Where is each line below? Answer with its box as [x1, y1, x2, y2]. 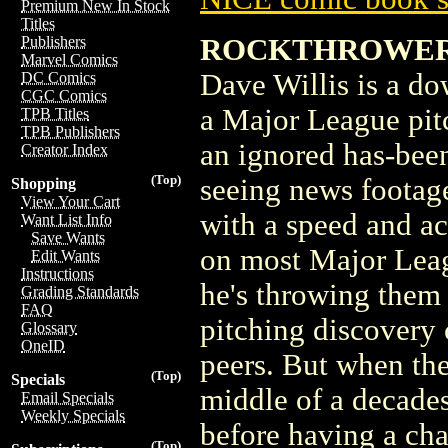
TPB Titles [21, 105, 89, 122]
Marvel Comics [21, 51, 118, 68]
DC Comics [21, 69, 96, 86]
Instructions [21, 265, 94, 282]
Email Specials [21, 389, 114, 406]
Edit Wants [31, 247, 100, 264]
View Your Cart [21, 193, 120, 210]
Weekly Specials [21, 407, 125, 424]
